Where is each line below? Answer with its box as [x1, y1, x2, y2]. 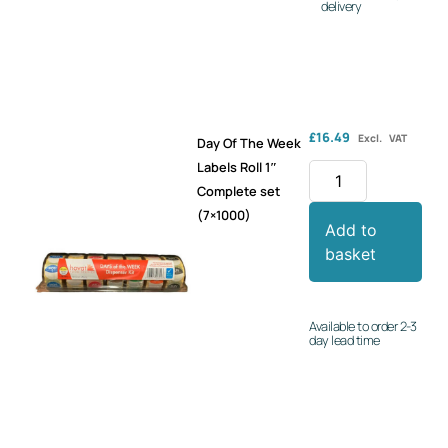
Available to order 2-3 [309, 317, 417, 336]
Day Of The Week [196, 133, 301, 152]
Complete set [196, 181, 280, 200]
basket [325, 244, 377, 265]
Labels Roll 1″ [196, 157, 277, 176]
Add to [325, 220, 378, 241]
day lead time [309, 331, 380, 350]
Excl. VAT [358, 130, 408, 145]
